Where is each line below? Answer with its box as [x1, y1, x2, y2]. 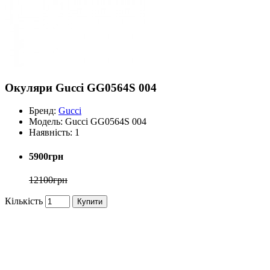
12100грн [29, 174, 67, 185]
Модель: [29, 116, 63, 127]
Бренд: [29, 105, 56, 116]
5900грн [29, 151, 63, 162]
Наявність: [29, 127, 72, 138]
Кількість [5, 195, 43, 206]
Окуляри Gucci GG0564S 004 [5, 81, 157, 94]
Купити [77, 196, 102, 206]
